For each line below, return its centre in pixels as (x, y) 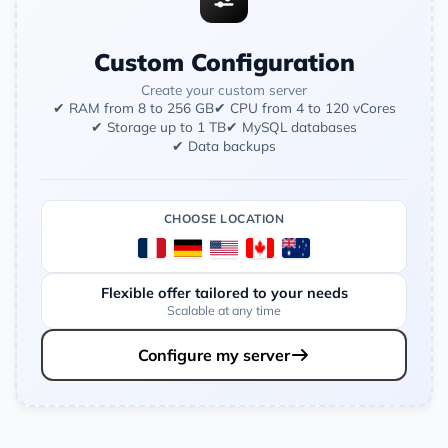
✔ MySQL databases (291, 126)
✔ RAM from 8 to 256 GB (133, 107)
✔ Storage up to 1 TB (158, 126)
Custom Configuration (224, 61)
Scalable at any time (224, 309)
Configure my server (214, 354)
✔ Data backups (224, 145)
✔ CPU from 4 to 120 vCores (304, 107)
